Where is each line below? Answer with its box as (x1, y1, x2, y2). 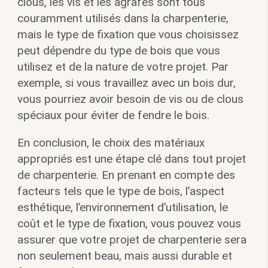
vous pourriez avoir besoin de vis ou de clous (17, 92, 243, 106)
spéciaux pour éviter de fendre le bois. (17, 108, 209, 122)
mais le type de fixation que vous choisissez (17, 27, 239, 41)
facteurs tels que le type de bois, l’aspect (17, 184, 224, 198)
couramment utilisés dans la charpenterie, (17, 11, 229, 25)
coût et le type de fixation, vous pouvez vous (17, 216, 241, 230)
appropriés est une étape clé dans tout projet (17, 151, 246, 166)
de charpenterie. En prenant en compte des (17, 167, 235, 182)
